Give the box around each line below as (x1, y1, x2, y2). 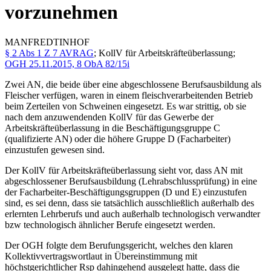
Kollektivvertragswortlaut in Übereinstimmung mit (5, 250, 197, 261)
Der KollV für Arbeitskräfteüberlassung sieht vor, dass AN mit (5, 165, 243, 175)
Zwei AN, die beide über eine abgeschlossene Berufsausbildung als (5, 79, 261, 90)
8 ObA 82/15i (77, 58, 129, 69)
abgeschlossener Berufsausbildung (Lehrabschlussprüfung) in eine (5, 175, 257, 186)
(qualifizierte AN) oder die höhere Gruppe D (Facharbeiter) (5, 133, 230, 144)
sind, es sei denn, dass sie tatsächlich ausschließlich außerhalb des (5, 197, 254, 208)
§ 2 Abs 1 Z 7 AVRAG (5, 47, 94, 58)
